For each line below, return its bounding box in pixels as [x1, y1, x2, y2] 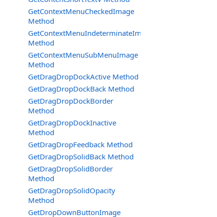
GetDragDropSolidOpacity [28, 186, 115, 195]
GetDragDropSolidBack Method [28, 152, 134, 161]
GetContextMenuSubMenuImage [28, 50, 138, 60]
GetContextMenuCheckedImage [28, 6, 134, 16]
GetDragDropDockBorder [28, 96, 113, 106]
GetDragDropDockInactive [28, 118, 116, 127]
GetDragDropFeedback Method [28, 139, 133, 149]
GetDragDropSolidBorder [28, 164, 113, 173]
